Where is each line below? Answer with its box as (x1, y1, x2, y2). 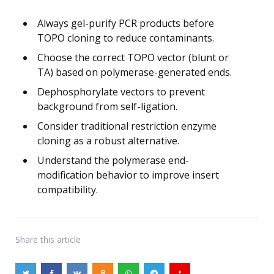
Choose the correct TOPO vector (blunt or (37, 50, 229, 64)
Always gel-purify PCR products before (37, 16, 214, 30)
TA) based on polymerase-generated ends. (37, 65, 232, 79)
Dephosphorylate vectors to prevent (37, 84, 205, 98)
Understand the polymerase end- (37, 153, 189, 167)
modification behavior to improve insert (37, 168, 219, 182)
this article (40, 233, 81, 245)
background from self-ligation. (37, 99, 177, 113)
